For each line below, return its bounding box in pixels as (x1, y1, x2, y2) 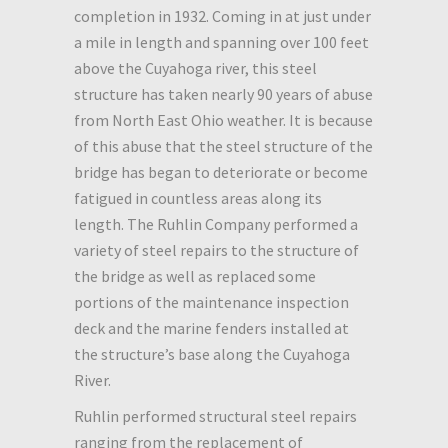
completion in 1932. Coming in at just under (74, 5, 371, 26)
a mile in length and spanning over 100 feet (74, 31, 369, 52)
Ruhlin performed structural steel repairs (74, 405, 357, 426)
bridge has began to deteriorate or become (74, 161, 368, 182)
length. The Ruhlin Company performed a (74, 213, 358, 234)
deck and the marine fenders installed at (74, 317, 349, 338)
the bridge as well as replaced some (74, 265, 316, 286)
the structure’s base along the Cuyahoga (74, 343, 350, 364)
